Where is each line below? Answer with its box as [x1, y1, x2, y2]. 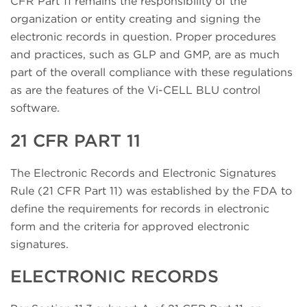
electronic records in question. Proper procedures [10, 30, 276, 44]
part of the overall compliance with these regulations [10, 66, 293, 79]
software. [10, 101, 60, 115]
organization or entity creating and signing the [10, 12, 260, 26]
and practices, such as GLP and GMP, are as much [10, 48, 280, 62]
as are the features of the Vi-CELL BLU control [10, 84, 260, 97]
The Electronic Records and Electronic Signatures [10, 166, 276, 180]
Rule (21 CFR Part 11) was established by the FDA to [10, 184, 292, 197]
